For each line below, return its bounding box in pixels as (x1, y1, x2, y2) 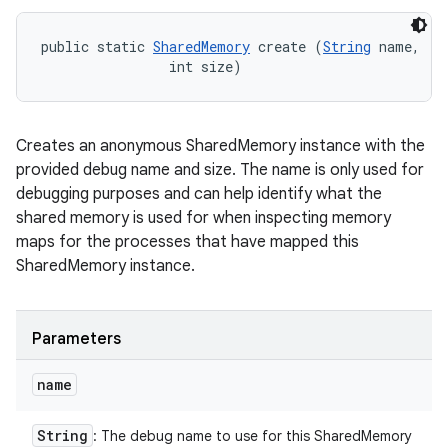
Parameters (32, 329, 121, 349)
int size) (41, 57, 242, 76)
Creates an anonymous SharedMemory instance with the (16, 136, 425, 156)
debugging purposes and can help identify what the (16, 184, 382, 204)
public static (41, 37, 153, 56)
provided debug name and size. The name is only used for (16, 160, 424, 180)
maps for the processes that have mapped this (16, 232, 359, 252)
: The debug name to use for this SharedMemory (93, 427, 412, 445)
